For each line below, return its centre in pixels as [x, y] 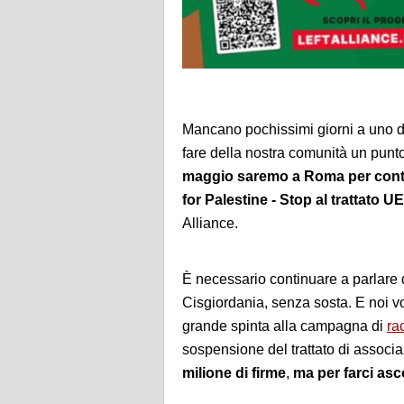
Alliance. [210, 224]
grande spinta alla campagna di [285, 326]
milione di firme [234, 373]
